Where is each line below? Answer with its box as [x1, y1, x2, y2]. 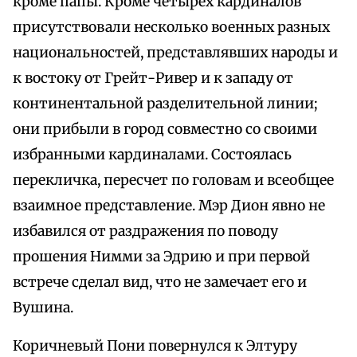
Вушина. [13, 299, 73, 317]
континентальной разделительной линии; [13, 95, 318, 113]
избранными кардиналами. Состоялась [13, 146, 292, 164]
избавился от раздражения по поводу [13, 222, 278, 241]
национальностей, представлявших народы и [13, 44, 338, 62]
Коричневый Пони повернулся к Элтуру [13, 337, 297, 355]
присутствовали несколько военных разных [13, 18, 330, 37]
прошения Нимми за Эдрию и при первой [13, 248, 310, 266]
